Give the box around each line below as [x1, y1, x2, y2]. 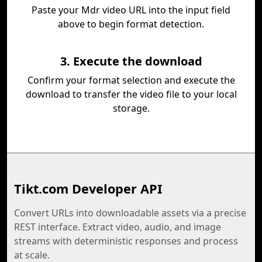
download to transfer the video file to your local [25, 88, 237, 101]
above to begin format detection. [58, 18, 204, 30]
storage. [112, 102, 150, 115]
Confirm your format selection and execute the [27, 74, 235, 87]
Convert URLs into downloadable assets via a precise [14, 206, 246, 219]
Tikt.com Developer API [14, 180, 162, 197]
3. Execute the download [60, 53, 202, 69]
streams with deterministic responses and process [14, 235, 238, 247]
